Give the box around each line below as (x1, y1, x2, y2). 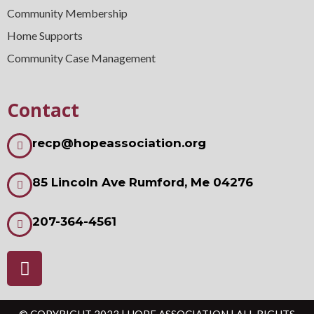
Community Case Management (7, 51, 156, 64)
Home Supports (7, 29, 83, 42)
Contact (7, 97, 79, 123)
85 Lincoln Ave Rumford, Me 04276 (32, 175, 253, 189)
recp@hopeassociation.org (32, 135, 206, 150)
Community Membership (7, 6, 128, 20)
